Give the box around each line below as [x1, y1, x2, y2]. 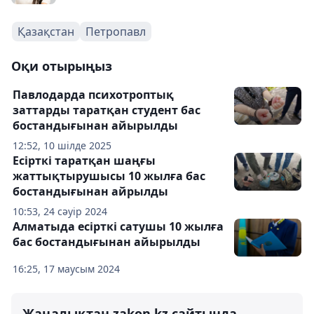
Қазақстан [18, 24, 74, 39]
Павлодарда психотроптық [13, 87, 174, 102]
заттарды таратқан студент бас [13, 102, 200, 118]
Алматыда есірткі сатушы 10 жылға [13, 219, 224, 234]
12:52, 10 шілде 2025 [13, 139, 111, 152]
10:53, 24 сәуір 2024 [13, 205, 107, 218]
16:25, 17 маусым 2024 [13, 262, 120, 275]
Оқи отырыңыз [11, 57, 112, 74]
